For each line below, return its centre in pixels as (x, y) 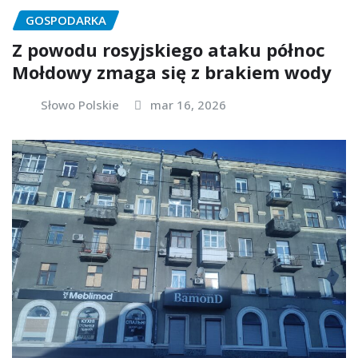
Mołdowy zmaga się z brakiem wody (172, 72)
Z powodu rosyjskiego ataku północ (169, 49)
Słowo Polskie (80, 104)
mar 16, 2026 (188, 104)
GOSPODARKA (66, 20)
